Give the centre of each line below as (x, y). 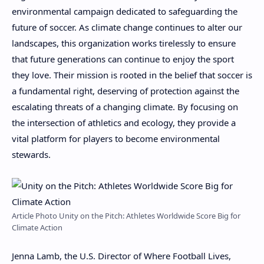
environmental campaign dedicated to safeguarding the (125, 11)
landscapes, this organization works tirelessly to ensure (124, 43)
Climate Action (37, 227)
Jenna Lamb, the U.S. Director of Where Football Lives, (121, 256)
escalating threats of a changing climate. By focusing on (125, 107)
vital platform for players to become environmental (116, 139)
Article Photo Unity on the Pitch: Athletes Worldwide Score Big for (126, 215)
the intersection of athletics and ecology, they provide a (124, 123)
